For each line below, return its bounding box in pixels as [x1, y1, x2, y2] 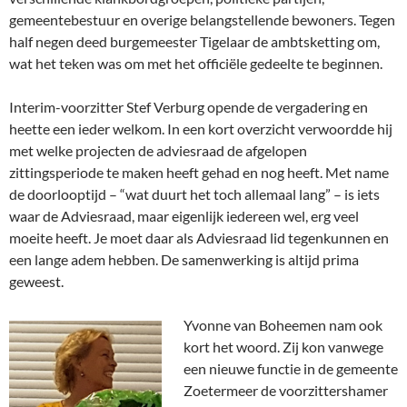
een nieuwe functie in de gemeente [184, 360, 398, 378]
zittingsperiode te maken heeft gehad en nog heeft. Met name [9, 164, 389, 182]
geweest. [9, 273, 64, 291]
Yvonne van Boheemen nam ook [184, 316, 382, 334]
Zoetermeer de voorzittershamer [184, 382, 388, 400]
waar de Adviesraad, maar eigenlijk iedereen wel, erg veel [9, 207, 359, 225]
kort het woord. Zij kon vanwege [184, 338, 383, 356]
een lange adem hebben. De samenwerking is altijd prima [9, 251, 359, 269]
